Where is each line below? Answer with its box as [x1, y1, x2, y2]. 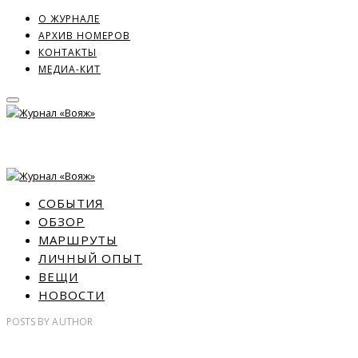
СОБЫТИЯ [38, 195, 104, 212]
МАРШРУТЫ [38, 232, 117, 249]
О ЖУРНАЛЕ [38, 11, 100, 26]
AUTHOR [50, 315, 93, 329]
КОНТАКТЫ [38, 45, 97, 59]
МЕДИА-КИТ [38, 62, 101, 76]
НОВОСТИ [38, 287, 105, 304]
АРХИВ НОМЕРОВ [38, 28, 130, 42]
